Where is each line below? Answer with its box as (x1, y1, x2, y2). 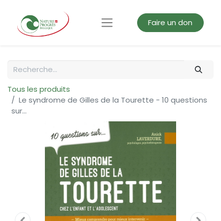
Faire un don (148, 17, 193, 28)
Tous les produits (7, 84, 70, 95)
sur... (11, 106, 27, 116)
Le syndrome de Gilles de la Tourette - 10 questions (19, 95, 207, 106)
